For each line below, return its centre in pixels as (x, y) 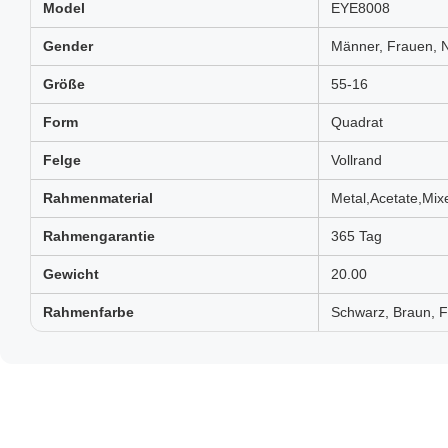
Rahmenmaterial (98, 198)
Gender (68, 46)
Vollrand (356, 160)
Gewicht (71, 274)
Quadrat (357, 122)
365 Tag (356, 236)
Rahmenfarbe (88, 312)
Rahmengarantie (99, 236)
